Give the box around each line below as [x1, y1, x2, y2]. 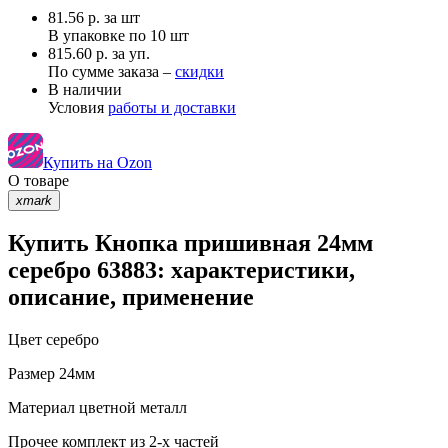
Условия [48, 98, 108, 116]
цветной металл [75, 399, 187, 417]
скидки [175, 62, 224, 80]
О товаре [8, 171, 69, 189]
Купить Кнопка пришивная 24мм [8, 230, 373, 257]
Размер [8, 365, 55, 383]
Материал [8, 399, 75, 417]
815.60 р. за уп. [48, 44, 150, 62]
